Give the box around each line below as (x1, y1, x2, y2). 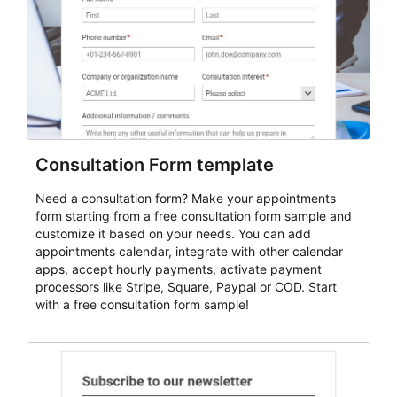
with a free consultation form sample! (35, 297, 249, 312)
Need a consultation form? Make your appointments (35, 191, 336, 206)
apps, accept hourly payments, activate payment (35, 261, 322, 276)
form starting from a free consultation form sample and (35, 208, 352, 223)
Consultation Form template (35, 154, 274, 175)
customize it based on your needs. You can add (35, 226, 311, 241)
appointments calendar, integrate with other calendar (35, 244, 343, 259)
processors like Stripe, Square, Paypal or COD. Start (35, 279, 337, 294)
